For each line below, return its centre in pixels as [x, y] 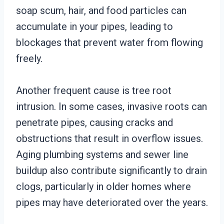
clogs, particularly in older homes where [103, 186]
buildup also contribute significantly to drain [111, 170]
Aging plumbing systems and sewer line [102, 154]
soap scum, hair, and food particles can [101, 10]
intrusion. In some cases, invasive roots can [111, 106]
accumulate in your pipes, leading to [94, 26]
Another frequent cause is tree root [94, 90]
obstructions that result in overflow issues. [109, 138]
